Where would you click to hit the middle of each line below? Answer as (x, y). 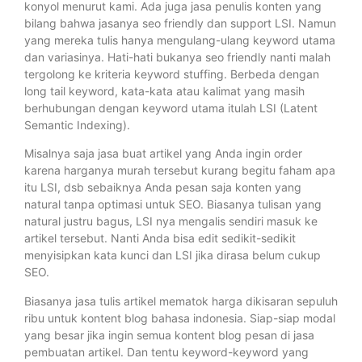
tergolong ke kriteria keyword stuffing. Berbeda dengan (172, 74)
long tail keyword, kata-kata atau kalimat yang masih (164, 90)
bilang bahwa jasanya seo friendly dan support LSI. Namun (180, 23)
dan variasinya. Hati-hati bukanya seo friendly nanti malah (177, 57)
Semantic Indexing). (77, 124)
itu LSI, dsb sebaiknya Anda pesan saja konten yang (163, 187)
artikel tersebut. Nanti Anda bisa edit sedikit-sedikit (160, 238)
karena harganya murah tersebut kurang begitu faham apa (180, 170)
